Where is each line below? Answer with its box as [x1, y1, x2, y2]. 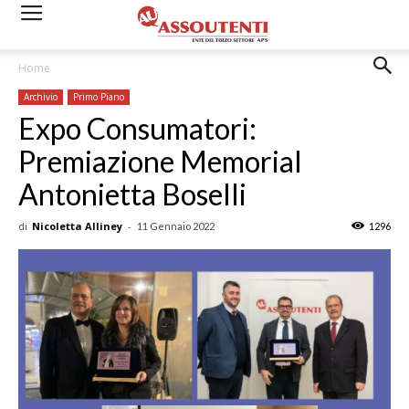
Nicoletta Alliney [32, 219, 122, 233]
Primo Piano [73, 90, 124, 103]
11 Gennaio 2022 [137, 220, 215, 232]
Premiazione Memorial [18, 143, 302, 179]
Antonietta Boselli [18, 176, 246, 212]
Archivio [24, 90, 58, 103]
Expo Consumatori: [18, 110, 257, 146]
